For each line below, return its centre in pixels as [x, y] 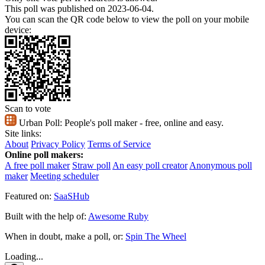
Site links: [23, 133]
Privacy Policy [58, 144]
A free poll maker [37, 165]
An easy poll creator [150, 165]
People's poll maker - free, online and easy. [143, 122]
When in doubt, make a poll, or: [64, 236]
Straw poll [91, 165]
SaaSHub [72, 196]
